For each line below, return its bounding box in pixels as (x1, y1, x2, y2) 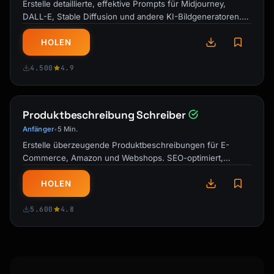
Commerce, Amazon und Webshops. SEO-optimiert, (23, 153, 223, 163)
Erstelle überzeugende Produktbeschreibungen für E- (23, 140, 229, 150)
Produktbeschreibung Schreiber (23, 108, 186, 122)
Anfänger (23, 125, 54, 133)
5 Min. (57, 125, 78, 133)
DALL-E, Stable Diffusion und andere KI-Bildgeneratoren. (23, 12, 242, 21)
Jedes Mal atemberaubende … (23, 24, 140, 34)
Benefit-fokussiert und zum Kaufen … (23, 166, 168, 176)
